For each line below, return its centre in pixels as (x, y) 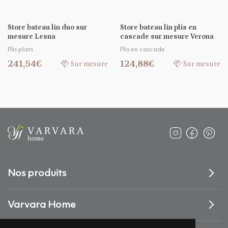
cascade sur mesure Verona (167, 37)
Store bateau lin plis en (158, 28)
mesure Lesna (32, 37)
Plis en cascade (142, 50)
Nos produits (37, 174)
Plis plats (20, 50)
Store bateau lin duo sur (47, 28)
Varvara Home (42, 205)
